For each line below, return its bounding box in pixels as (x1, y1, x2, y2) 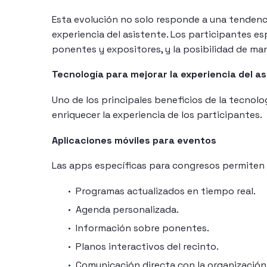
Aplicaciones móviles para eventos (52, 133, 216, 147)
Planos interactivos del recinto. (76, 240, 219, 253)
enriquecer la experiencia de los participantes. (52, 108, 262, 122)
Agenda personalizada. (76, 203, 179, 216)
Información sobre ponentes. (76, 221, 209, 234)
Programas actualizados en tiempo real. (76, 184, 256, 197)
